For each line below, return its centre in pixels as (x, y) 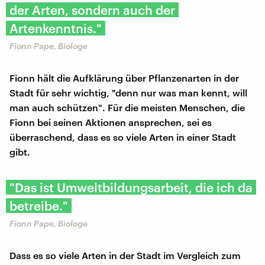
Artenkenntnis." (56, 28)
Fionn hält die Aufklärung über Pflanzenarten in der (124, 77)
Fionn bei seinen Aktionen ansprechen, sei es (111, 122)
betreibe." (39, 205)
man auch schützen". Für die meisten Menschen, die (127, 107)
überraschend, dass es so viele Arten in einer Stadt (123, 137)
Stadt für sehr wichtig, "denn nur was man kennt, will (128, 92)
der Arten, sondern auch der (92, 9)
